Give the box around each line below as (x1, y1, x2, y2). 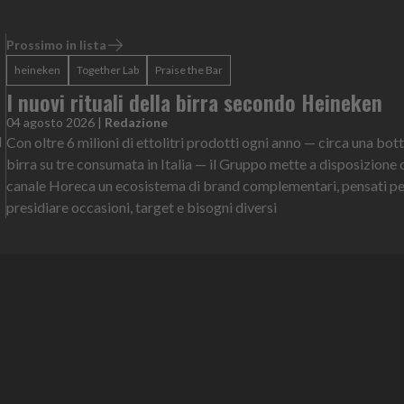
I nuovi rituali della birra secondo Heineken (5, 85, 382, 118)
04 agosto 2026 (5, 114, 95, 130)
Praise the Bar (154, 62, 223, 77)
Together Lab (76, 62, 139, 77)
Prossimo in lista (5, 36, 106, 52)
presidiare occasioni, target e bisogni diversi (5, 197, 277, 216)
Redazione (104, 114, 168, 130)
